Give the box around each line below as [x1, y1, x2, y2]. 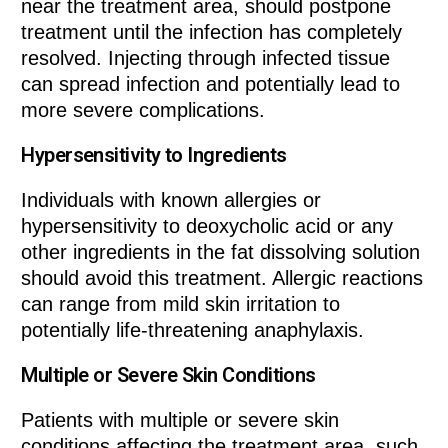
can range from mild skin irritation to [21, 293, 341, 316]
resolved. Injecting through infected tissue [21, 47, 391, 70]
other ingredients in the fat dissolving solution [21, 241, 421, 264]
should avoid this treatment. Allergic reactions [21, 267, 424, 290]
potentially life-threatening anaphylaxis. [21, 319, 365, 342]
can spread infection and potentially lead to [21, 73, 401, 96]
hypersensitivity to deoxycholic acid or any [21, 215, 394, 238]
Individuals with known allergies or [21, 189, 322, 212]
